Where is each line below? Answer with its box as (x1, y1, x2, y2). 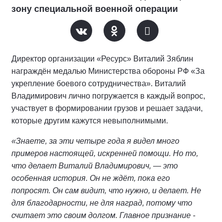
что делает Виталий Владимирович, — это (11, 162, 178, 170)
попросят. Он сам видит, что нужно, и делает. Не (11, 186, 201, 195)
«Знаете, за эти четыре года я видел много (11, 137, 179, 145)
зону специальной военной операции (11, 4, 178, 14)
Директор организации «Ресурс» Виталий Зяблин (11, 55, 193, 63)
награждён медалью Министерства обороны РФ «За (11, 67, 205, 75)
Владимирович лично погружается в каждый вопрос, (11, 92, 205, 100)
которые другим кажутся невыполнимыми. (11, 116, 168, 125)
